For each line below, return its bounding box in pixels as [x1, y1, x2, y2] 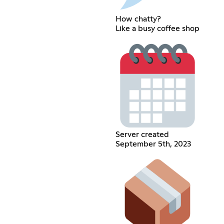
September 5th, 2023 [115, 139, 191, 148]
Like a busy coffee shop [115, 24, 199, 32]
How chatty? [115, 14, 161, 23]
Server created [115, 130, 169, 138]
